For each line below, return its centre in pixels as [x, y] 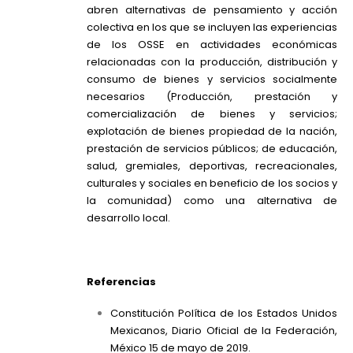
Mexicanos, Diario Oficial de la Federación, [223, 331]
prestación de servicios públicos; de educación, [212, 148]
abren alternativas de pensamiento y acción [212, 9]
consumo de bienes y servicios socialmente [212, 79]
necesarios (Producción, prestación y [212, 96]
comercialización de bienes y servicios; [212, 113]
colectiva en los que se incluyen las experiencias [212, 27]
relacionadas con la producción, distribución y [212, 61]
